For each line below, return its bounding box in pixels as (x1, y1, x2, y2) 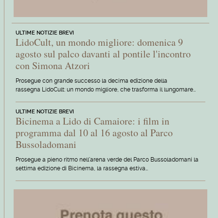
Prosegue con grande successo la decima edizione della (15, 77, 167, 84)
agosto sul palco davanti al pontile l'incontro (15, 47, 191, 60)
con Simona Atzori (15, 58, 90, 72)
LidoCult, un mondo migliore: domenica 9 (15, 35, 183, 49)
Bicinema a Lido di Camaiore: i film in (15, 114, 169, 127)
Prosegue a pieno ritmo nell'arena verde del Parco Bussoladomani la (15, 156, 199, 163)
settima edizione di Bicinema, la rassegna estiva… (15, 164, 148, 172)
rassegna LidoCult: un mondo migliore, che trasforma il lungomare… (15, 86, 196, 93)
